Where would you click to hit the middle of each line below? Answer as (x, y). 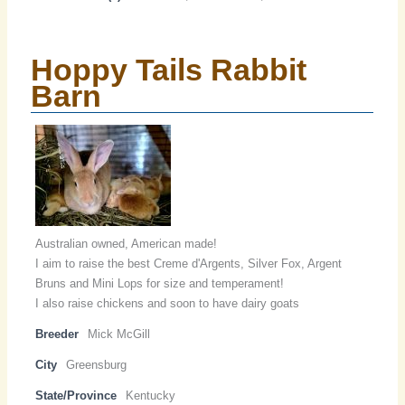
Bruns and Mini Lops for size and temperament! (160, 284)
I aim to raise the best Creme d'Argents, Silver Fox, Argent (189, 264)
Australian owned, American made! (127, 244)
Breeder (57, 334)
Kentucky (151, 396)
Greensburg (97, 365)
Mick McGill (119, 334)
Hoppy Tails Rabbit (169, 70)
